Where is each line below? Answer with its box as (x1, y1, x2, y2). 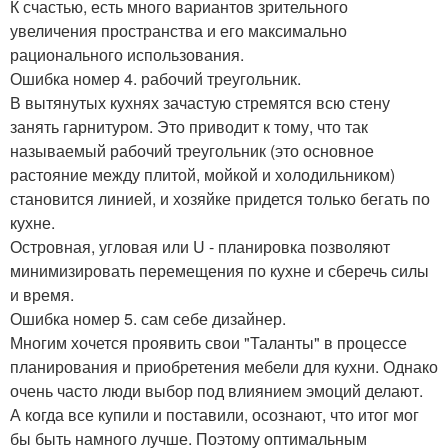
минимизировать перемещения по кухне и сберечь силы (10, 259, 429, 283)
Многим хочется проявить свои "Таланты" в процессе (10, 331, 407, 355)
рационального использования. (10, 43, 244, 67)
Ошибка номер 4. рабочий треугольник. (10, 67, 301, 91)
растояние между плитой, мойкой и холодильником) (10, 163, 395, 187)
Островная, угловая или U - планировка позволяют (10, 235, 390, 259)
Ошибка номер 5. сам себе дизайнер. (10, 307, 286, 331)
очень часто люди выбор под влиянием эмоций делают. (10, 379, 423, 403)
